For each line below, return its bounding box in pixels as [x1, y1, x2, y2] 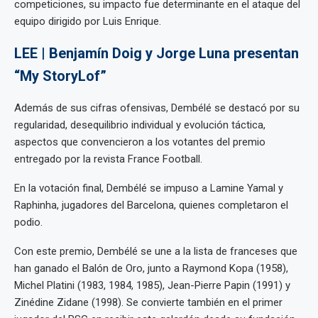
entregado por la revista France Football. [14, 153, 202, 165]
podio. [14, 216, 43, 229]
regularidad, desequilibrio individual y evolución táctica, [14, 119, 265, 131]
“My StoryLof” [14, 67, 106, 84]
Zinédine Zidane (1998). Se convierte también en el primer [14, 296, 283, 309]
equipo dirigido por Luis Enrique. [14, 15, 161, 28]
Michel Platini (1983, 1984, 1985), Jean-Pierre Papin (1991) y [14, 279, 290, 292]
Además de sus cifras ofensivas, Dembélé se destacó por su [14, 102, 300, 114]
